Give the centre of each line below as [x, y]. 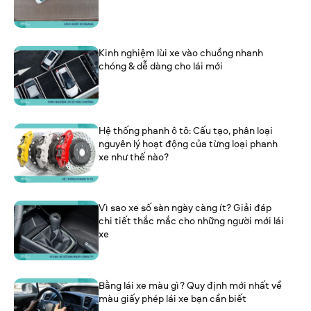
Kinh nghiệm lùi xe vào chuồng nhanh [181, 52]
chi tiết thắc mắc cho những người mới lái [192, 221]
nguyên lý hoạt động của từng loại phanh [188, 143]
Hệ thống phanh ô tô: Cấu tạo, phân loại [186, 130]
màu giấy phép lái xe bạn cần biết [173, 299]
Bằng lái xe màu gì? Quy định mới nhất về [191, 285]
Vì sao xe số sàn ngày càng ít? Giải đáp [185, 208]
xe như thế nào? [134, 156]
